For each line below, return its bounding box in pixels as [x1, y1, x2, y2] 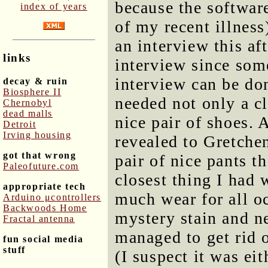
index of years [20, 1, 87, 12]
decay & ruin [3, 75, 68, 86]
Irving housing [3, 129, 72, 140]
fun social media [3, 233, 84, 244]
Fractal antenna [3, 213, 75, 224]
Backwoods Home [3, 202, 87, 213]
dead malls [3, 108, 53, 118]
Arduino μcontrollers [3, 191, 101, 202]
